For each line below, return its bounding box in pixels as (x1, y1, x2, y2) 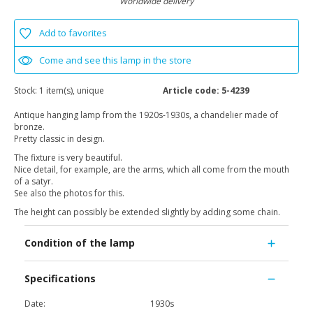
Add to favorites (39, 27, 107, 40)
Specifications (24, 272, 96, 286)
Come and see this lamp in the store (39, 54, 191, 67)
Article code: (163, 85, 219, 97)
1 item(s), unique (39, 85, 104, 97)
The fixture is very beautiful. (14, 152, 122, 164)
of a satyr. (14, 175, 53, 188)
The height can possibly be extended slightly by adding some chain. (14, 206, 280, 219)
